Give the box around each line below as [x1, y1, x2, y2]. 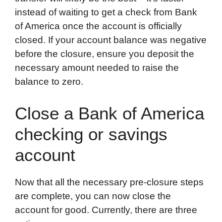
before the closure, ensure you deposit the [15, 49, 194, 59]
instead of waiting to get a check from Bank [15, 7, 197, 18]
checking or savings [15, 124, 167, 144]
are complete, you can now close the [15, 190, 171, 201]
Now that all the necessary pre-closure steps [15, 176, 204, 187]
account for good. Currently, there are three [15, 204, 197, 215]
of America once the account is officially [15, 21, 182, 32]
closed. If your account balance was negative [15, 35, 207, 46]
